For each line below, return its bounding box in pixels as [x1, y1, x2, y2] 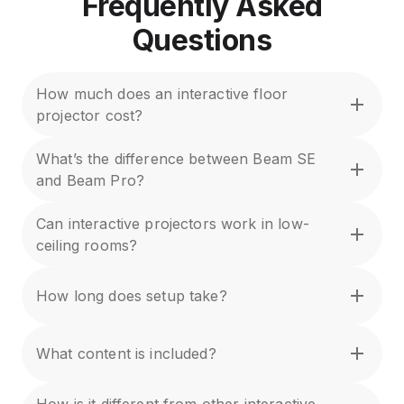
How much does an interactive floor [36, 84, 289, 103]
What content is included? [36, 344, 216, 363]
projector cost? [36, 106, 143, 124]
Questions [132, 22, 272, 58]
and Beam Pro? [36, 170, 144, 189]
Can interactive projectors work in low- [36, 214, 309, 233]
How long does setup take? [36, 286, 227, 305]
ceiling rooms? [36, 235, 138, 254]
